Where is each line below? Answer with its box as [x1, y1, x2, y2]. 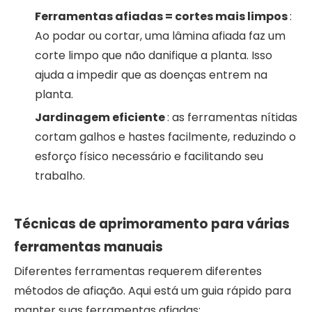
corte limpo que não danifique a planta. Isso [35, 47, 272, 63]
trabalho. [35, 167, 85, 184]
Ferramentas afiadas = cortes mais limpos [35, 8, 290, 24]
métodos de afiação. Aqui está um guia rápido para [14, 282, 291, 299]
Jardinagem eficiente [35, 109, 167, 125]
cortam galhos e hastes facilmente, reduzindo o [35, 128, 296, 145]
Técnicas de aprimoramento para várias [14, 214, 290, 233]
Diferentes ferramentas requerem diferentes [14, 263, 262, 279]
